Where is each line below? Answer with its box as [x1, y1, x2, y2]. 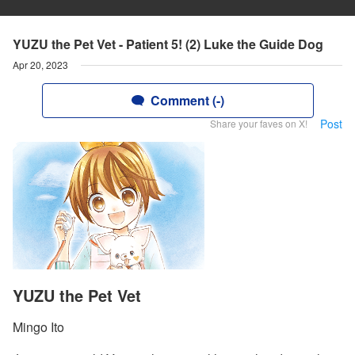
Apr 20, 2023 [13, 58, 68, 71]
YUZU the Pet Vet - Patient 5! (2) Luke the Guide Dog [13, 35, 323, 53]
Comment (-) [150, 91, 224, 109]
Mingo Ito [13, 318, 64, 337]
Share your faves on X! [210, 116, 307, 130]
